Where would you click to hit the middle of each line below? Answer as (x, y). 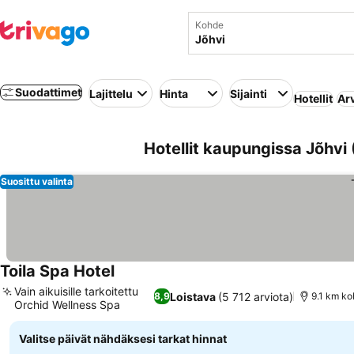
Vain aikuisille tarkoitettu (76, 291)
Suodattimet (48, 92)
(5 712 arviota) (255, 296)
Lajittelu (111, 93)
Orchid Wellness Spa (67, 305)
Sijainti (249, 93)
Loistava (192, 296)
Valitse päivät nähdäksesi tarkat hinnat (123, 339)
